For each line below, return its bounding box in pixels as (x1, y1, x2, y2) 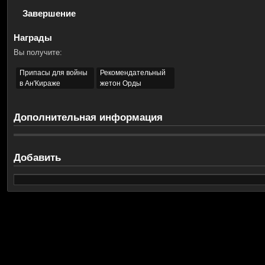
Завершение (22, 8, 76, 18)
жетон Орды (100, 79, 141, 88)
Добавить (14, 152, 61, 163)
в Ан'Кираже (20, 79, 60, 88)
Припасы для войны (20, 69, 88, 77)
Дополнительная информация (14, 112, 163, 123)
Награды (14, 32, 52, 43)
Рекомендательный (100, 69, 166, 77)
